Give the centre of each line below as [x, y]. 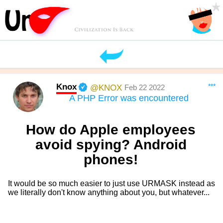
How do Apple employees [111, 130]
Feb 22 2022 [145, 88]
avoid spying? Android [111, 145]
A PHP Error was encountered [129, 98]
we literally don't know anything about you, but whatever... [109, 193]
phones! [111, 160]
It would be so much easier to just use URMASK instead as [111, 184]
